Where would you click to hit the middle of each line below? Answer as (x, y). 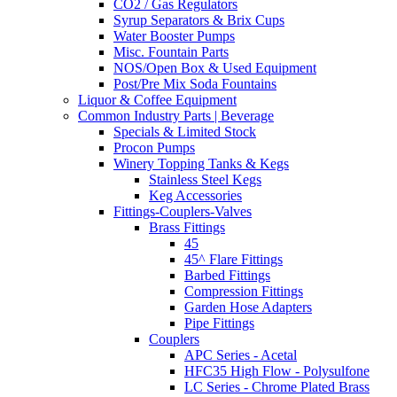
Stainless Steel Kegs (205, 179)
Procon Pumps (154, 147)
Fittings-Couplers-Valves (183, 211)
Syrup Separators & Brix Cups (199, 19)
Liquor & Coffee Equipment (157, 99)
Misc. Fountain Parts (171, 51)
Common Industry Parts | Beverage (176, 115)
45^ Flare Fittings (234, 259)
